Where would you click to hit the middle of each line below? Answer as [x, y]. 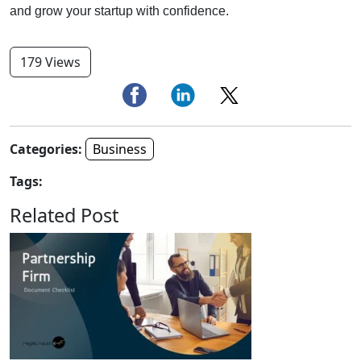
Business [120, 149]
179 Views [50, 62]
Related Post [64, 215]
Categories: [46, 149]
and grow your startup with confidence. [119, 10]
